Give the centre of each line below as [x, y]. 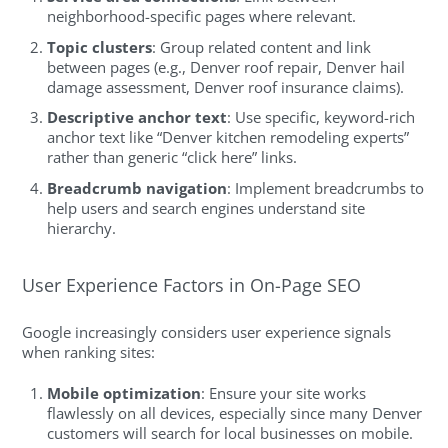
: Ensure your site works [284, 392]
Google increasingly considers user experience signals [207, 332]
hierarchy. [82, 227]
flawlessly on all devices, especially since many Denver [235, 412]
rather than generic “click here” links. [172, 157]
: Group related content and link [262, 46]
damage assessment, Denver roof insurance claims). [226, 86]
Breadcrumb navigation [137, 187]
